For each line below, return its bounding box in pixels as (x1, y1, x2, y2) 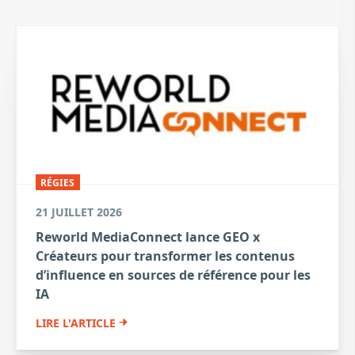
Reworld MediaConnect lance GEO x (36, 227, 260, 246)
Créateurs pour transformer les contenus (36, 246, 295, 265)
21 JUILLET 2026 (36, 204, 122, 219)
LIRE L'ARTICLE (36, 315, 116, 330)
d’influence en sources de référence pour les (36, 265, 311, 284)
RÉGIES (40, 175, 75, 189)
